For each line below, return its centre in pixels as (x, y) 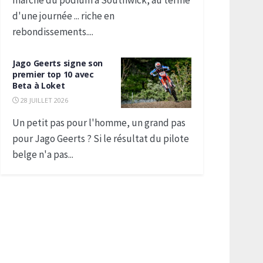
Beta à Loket (39, 85)
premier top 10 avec (53, 74)
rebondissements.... (53, 32)
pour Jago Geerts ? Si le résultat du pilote (101, 139)
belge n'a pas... (43, 154)
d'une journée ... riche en (63, 16)
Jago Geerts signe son (58, 63)
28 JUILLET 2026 (43, 100)
